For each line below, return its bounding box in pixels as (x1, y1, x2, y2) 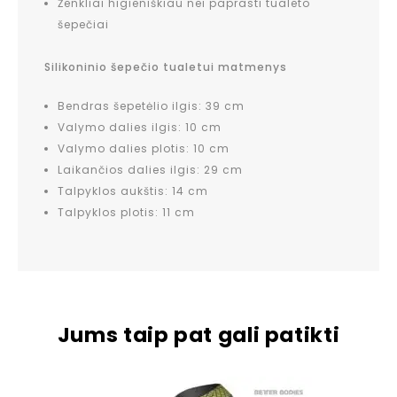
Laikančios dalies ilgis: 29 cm (58, 161, 243, 177)
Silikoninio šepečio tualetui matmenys (44, 58, 287, 74)
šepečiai (58, 16, 109, 32)
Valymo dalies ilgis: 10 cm (58, 119, 222, 135)
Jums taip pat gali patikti (57, 320, 340, 349)
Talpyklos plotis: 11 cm (58, 204, 195, 220)
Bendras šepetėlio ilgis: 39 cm (58, 97, 245, 113)
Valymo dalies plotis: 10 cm (58, 140, 230, 156)
